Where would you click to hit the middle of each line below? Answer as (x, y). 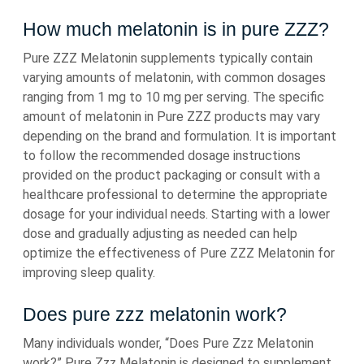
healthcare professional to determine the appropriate (175, 195)
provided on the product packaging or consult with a (171, 175)
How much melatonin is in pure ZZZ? (176, 30)
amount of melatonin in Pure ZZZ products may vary (171, 117)
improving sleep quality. (89, 273)
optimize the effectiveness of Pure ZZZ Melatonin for (179, 253)
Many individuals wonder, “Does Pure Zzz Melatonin (168, 344)
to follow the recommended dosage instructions (162, 156)
